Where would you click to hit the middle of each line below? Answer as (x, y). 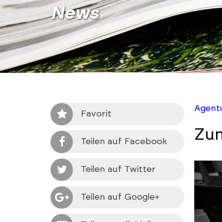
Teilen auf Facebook (124, 142)
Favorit (96, 114)
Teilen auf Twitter (118, 170)
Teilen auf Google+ (120, 197)
